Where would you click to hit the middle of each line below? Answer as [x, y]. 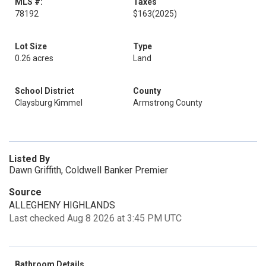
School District [45, 91]
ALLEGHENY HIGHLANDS [62, 205]
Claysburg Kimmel [49, 103]
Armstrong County [168, 103]
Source [25, 192]
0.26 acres [34, 58]
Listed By [29, 159]
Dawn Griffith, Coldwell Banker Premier [88, 170]
